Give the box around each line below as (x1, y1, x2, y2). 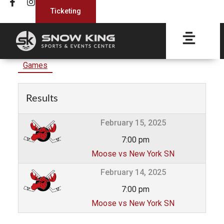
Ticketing (50, 7, 81, 15)
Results (25, 93, 58, 103)
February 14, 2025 (100, 167, 166, 177)
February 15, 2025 (100, 118, 166, 127)
